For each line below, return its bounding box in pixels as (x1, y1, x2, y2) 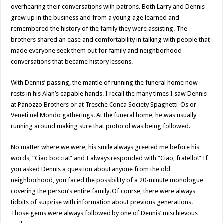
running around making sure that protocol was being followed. (11, 122, 191, 130)
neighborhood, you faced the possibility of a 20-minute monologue (11, 176, 204, 184)
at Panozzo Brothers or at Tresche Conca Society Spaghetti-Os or (11, 100, 197, 108)
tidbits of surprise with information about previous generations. (11, 198, 193, 206)
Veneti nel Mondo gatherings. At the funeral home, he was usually (11, 111, 197, 119)
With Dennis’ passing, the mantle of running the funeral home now (11, 78, 198, 86)
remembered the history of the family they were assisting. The (11, 24, 188, 32)
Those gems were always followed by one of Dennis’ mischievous (11, 209, 198, 217)
